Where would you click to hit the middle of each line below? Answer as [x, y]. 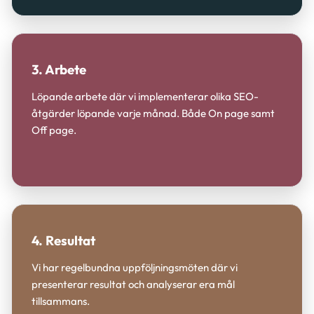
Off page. [54, 130]
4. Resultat [63, 240]
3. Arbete [59, 69]
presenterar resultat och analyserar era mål [133, 284]
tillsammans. [61, 301]
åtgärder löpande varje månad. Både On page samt [153, 113]
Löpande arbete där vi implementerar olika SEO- [145, 96]
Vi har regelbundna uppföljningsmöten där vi [135, 267]
